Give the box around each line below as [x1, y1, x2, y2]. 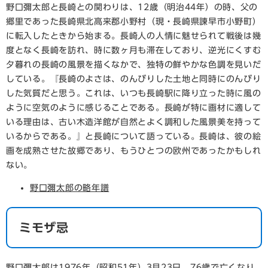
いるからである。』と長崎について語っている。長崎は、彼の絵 [6, 132, 261, 141]
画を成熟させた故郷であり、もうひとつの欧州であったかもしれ [6, 147, 261, 155]
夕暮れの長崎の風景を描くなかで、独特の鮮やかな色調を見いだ [6, 60, 261, 69]
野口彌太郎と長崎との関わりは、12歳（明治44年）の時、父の [6, 3, 258, 11]
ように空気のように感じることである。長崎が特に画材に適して [6, 103, 261, 112]
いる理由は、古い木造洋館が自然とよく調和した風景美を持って [6, 118, 261, 126]
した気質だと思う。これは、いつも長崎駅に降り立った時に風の [6, 89, 261, 98]
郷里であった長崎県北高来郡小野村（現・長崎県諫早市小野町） [6, 17, 261, 26]
